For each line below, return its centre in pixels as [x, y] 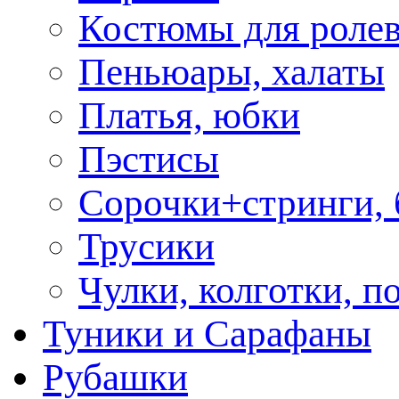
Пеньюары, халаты [232, 72]
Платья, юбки [189, 115]
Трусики [147, 246]
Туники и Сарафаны [207, 334]
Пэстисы [149, 159]
